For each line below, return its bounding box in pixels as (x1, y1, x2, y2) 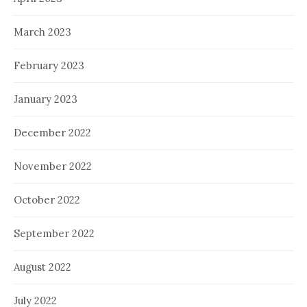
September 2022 (14, 226, 95, 240)
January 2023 (14, 92, 77, 106)
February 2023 (14, 58, 84, 72)
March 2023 (14, 25, 71, 38)
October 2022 (14, 193, 80, 206)
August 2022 (14, 260, 71, 273)
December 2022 (14, 125, 91, 139)
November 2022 (14, 159, 92, 173)
